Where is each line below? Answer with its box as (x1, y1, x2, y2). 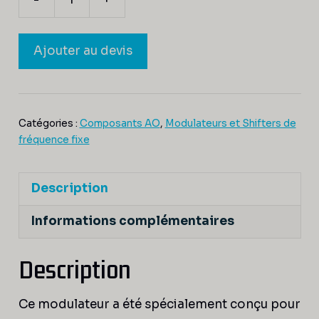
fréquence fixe (18, 133, 90, 146)
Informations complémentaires (31, 214, 234, 229)
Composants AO (79, 117, 160, 130)
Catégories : (18, 117, 80, 130)
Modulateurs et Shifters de (164, 117, 296, 130)
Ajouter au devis (33, 43, 132, 58)
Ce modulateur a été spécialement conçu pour (18, 296, 300, 312)
